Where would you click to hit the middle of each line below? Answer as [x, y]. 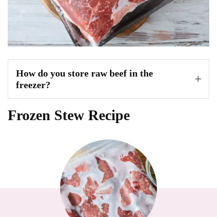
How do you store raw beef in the [85, 73]
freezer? [33, 85]
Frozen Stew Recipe [69, 115]
